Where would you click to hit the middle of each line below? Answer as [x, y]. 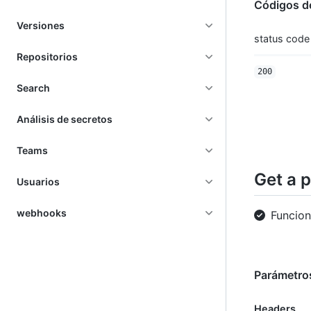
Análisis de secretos [65, 119]
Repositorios [47, 57]
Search [33, 88]
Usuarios [38, 182]
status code [282, 39]
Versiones [41, 25]
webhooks [42, 213]
